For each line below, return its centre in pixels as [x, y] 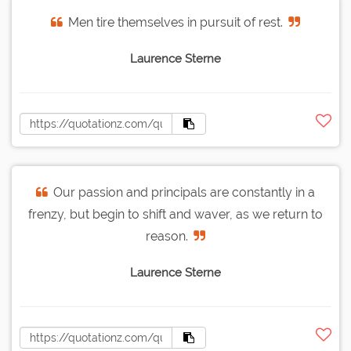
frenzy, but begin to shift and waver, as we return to [175, 215]
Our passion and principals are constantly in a [184, 193]
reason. [167, 237]
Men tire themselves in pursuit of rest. [175, 23]
